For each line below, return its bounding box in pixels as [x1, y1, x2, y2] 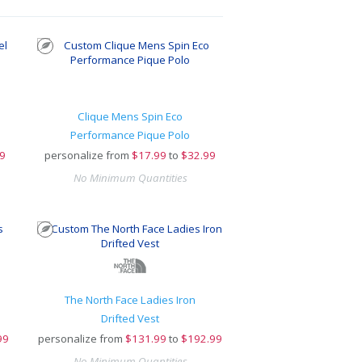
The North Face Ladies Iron [65, 293, 196, 307]
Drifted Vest [101, 311, 160, 326]
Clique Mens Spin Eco [78, 109, 183, 124]
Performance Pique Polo [70, 128, 191, 142]
